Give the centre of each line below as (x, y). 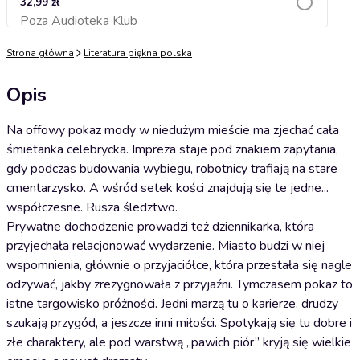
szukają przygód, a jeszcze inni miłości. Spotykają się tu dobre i (179, 323)
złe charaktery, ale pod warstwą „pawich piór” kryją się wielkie (179, 342)
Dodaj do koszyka (167, 25)
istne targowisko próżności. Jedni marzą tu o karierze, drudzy (172, 304)
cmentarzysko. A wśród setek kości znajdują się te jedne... (168, 188)
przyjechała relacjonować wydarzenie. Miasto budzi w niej (166, 246)
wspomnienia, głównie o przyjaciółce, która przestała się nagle (179, 265)
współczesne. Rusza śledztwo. (92, 207)
